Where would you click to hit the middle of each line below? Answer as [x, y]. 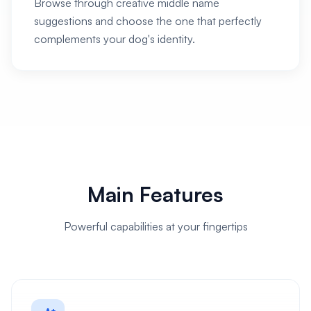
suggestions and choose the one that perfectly [148, 21]
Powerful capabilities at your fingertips [155, 226]
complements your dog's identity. [115, 39]
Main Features [155, 194]
